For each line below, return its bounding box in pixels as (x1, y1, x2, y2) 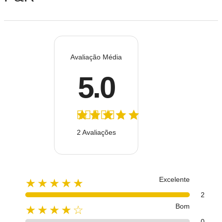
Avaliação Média (70, 53, 122, 61)
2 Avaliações (76, 128, 116, 136)
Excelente (159, 175, 190, 183)
